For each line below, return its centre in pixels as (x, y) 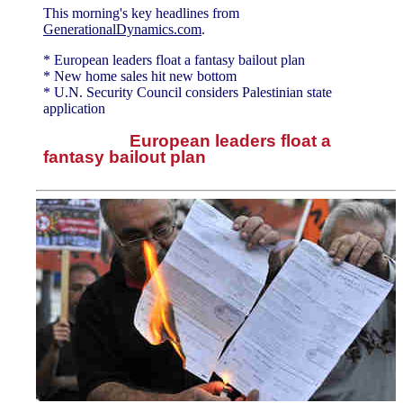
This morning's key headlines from (141, 13)
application (74, 108)
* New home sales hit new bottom (140, 76)
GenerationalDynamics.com (122, 29)
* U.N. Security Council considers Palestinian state (188, 92)
